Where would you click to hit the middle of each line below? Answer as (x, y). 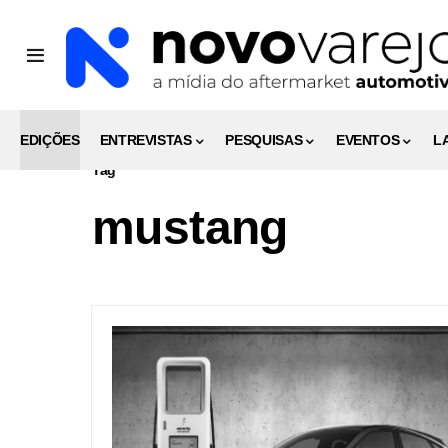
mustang (190, 227)
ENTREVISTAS (145, 139)
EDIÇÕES (50, 139)
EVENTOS (367, 139)
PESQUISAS (264, 139)
